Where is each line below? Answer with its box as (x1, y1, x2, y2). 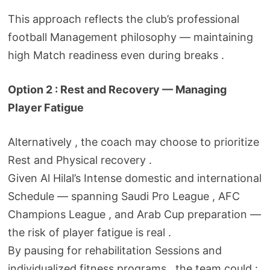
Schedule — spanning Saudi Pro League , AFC (7, 190, 240, 202)
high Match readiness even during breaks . (7, 49, 224, 61)
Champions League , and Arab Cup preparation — (7, 208, 261, 221)
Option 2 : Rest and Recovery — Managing (7, 83, 227, 96)
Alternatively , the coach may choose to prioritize (7, 136, 259, 148)
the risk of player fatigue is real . (7, 226, 171, 239)
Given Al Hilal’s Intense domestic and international (7, 172, 262, 184)
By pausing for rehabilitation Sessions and (7, 244, 222, 257)
